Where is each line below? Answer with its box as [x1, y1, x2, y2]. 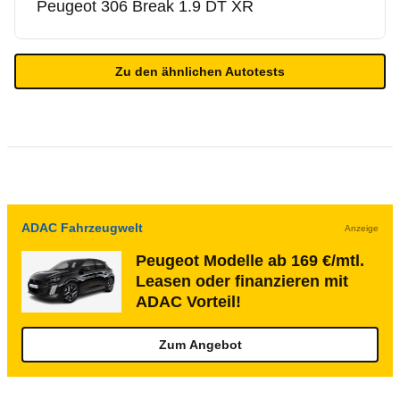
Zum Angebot [158, 337, 242, 352]
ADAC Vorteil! [136, 293, 241, 311]
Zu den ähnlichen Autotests [115, 64, 285, 79]
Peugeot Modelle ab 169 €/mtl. [136, 252, 364, 270]
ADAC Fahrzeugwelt [21, 221, 143, 235]
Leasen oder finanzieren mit [136, 272, 348, 290]
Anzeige [345, 222, 379, 233]
